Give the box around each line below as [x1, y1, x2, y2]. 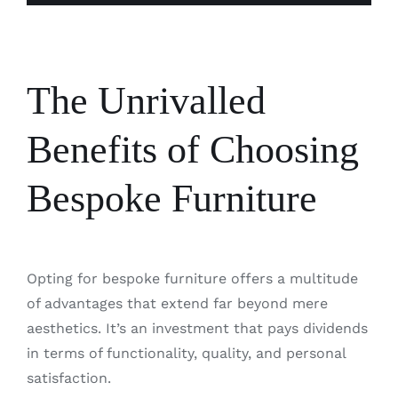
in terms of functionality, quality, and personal [26, 344, 346, 362]
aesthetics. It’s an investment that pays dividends [26, 319, 368, 337]
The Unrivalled [26, 79, 266, 123]
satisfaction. [26, 369, 111, 386]
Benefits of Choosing [26, 128, 359, 172]
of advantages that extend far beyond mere [26, 294, 328, 312]
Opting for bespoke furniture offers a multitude [26, 269, 358, 287]
